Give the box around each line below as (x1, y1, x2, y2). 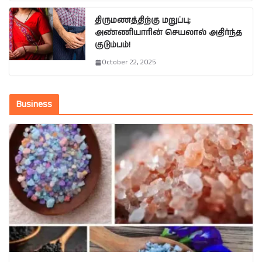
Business (16, 98, 53, 112)
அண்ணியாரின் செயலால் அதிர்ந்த (95, 27, 242, 39)
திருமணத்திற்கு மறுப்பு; (95, 15, 191, 27)
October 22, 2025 (102, 57, 156, 68)
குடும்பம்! (95, 39, 130, 51)
